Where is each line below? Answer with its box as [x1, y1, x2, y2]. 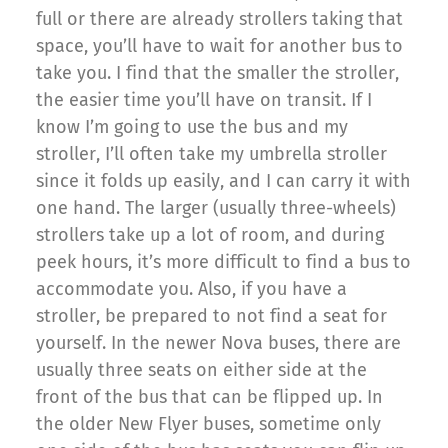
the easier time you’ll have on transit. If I [36, 89, 372, 112]
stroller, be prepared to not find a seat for [36, 305, 387, 328]
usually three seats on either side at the [36, 359, 367, 382]
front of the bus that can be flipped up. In [36, 386, 383, 409]
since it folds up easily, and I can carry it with [36, 170, 411, 193]
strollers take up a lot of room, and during [36, 224, 384, 247]
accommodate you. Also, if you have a [36, 278, 347, 301]
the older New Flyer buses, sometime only [36, 413, 381, 436]
